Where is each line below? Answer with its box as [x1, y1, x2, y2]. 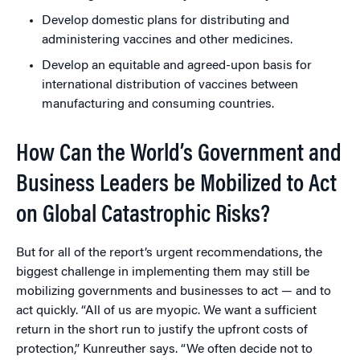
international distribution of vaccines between [42, 79, 298, 92]
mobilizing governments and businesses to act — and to [16, 285, 331, 298]
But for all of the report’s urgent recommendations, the [16, 247, 322, 260]
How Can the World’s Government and [16, 143, 342, 167]
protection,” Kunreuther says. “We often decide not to [16, 343, 313, 356]
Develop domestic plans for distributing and [42, 14, 289, 27]
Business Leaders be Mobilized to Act [16, 174, 337, 198]
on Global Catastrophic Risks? [16, 204, 270, 228]
